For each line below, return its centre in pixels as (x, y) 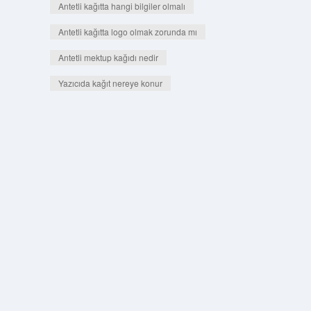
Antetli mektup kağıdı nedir (108, 57)
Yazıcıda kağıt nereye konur (110, 83)
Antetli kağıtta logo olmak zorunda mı (127, 32)
